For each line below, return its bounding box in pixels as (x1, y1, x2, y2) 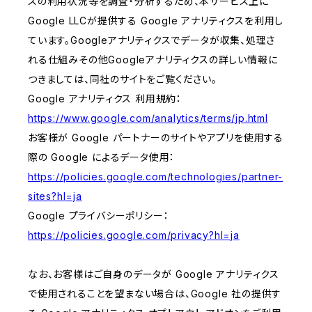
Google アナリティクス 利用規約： (28, 93, 182, 105)
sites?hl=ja (28, 190, 82, 203)
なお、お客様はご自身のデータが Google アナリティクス (28, 268, 279, 281)
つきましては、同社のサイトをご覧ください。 (28, 73, 217, 86)
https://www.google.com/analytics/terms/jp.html (28, 112, 268, 125)
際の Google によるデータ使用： (28, 151, 175, 164)
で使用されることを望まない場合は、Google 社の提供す (28, 288, 282, 300)
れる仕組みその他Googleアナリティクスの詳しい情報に (28, 54, 278, 66)
